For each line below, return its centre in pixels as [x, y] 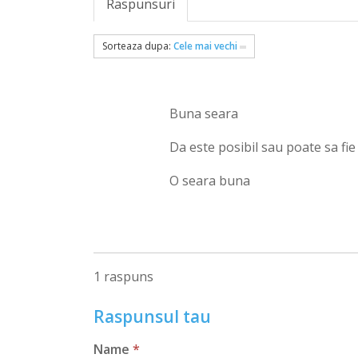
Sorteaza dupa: [138, 46]
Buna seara [204, 113]
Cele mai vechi [206, 46]
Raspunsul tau [153, 317]
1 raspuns [124, 277]
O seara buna [210, 180]
